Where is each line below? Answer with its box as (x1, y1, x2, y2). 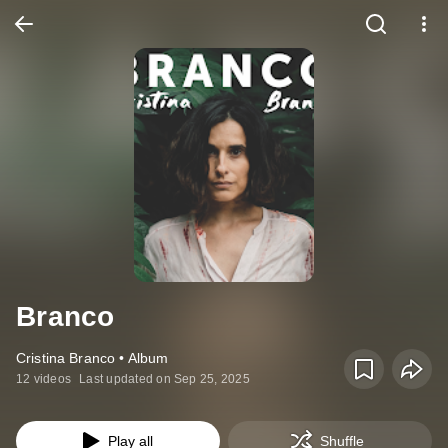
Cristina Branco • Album (16, 350, 169, 366)
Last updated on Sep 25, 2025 (79, 372, 250, 386)
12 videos (16, 372, 72, 386)
